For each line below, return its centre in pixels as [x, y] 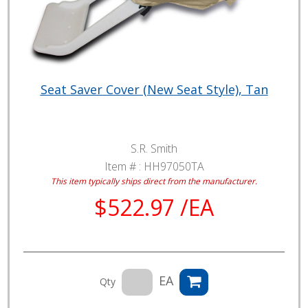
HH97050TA [174, 166]
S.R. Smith [154, 148]
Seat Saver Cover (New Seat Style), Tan [154, 89]
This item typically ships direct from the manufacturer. [154, 180]
